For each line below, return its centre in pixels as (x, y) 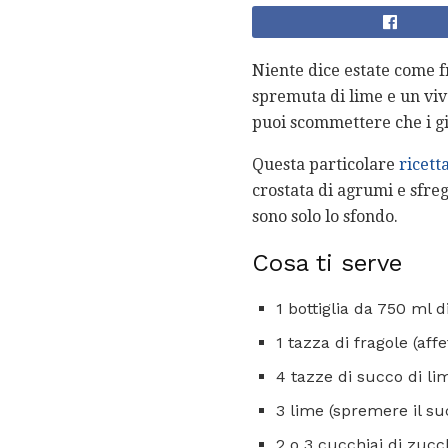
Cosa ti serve (327, 263)
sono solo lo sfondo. (325, 217)
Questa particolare (325, 165)
